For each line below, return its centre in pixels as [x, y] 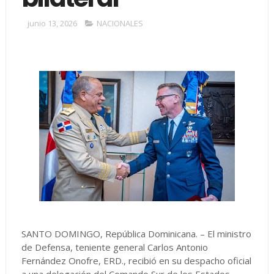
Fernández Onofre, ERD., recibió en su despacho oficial [136, 261]
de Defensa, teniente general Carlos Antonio [114, 247]
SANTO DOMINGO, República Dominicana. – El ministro [136, 234]
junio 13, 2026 [52, 23]
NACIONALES [120, 23]
